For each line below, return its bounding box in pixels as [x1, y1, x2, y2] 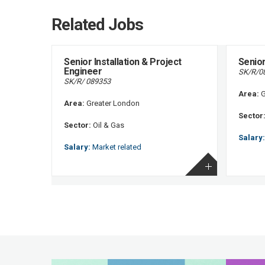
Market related [91, 142, 141, 151]
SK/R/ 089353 [64, 76, 111, 86]
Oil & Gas [91, 120, 124, 130]
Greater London [85, 98, 140, 108]
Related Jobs [51, 14, 143, 34]
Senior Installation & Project [64, 56, 182, 67]
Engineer [64, 65, 102, 77]
